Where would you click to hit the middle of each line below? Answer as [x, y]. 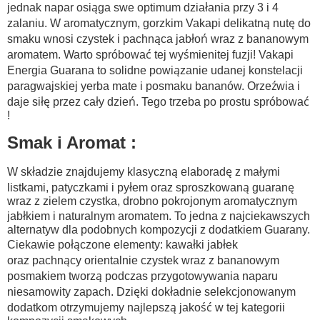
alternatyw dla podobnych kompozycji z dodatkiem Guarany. [159, 230]
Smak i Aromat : [72, 142]
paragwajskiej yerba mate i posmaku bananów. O [131, 86]
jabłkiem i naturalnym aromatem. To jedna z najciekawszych [159, 216]
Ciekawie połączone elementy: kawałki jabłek [122, 245]
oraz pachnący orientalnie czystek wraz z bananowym [143, 260]
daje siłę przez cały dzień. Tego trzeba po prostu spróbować [158, 102]
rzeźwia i [278, 86]
